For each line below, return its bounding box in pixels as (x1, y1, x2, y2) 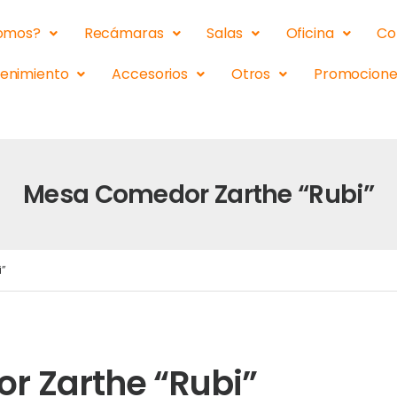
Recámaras (83, 23, 164, 43)
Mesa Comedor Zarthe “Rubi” (23, 177, 374, 212)
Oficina (285, 23, 334, 43)
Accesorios (112, 64, 188, 84)
